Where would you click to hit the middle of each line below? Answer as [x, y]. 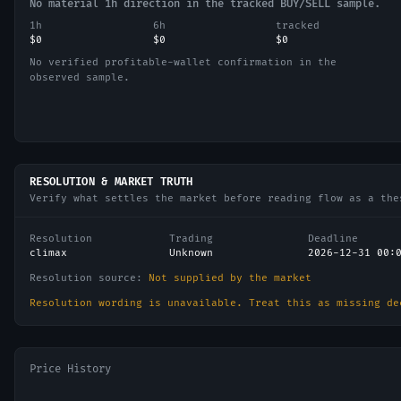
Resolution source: [89, 278]
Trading [191, 239]
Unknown [191, 253]
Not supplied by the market [230, 278]
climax [48, 253]
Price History [70, 369]
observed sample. [80, 77]
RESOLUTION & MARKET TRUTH [111, 182]
